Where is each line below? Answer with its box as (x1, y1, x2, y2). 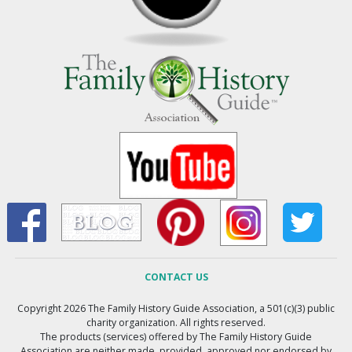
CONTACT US (144, 270, 208, 284)
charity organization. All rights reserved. (86, 316, 266, 330)
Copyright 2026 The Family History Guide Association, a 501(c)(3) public (17, 302, 335, 316)
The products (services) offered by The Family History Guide (40, 330, 312, 344)
